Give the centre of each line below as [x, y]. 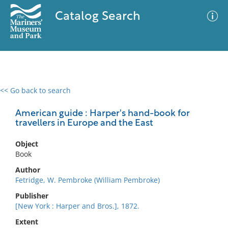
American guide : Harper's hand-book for [103, 114]
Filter [205, 100]
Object [27, 144]
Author [28, 170]
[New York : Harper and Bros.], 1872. [77, 206]
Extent [27, 222]
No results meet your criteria [112, 153]
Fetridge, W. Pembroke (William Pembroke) [88, 180]
